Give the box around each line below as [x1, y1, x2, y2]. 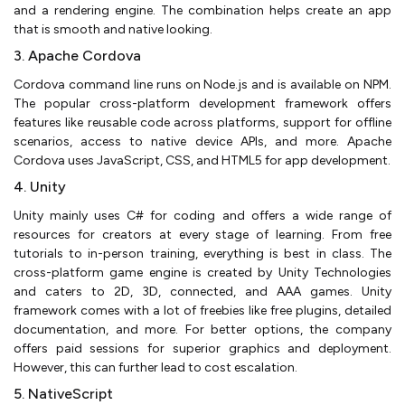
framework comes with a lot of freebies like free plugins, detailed [14, 302, 391, 318]
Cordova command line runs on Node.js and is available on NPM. [14, 76, 391, 92]
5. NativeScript [14, 384, 113, 402]
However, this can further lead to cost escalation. [14, 359, 297, 375]
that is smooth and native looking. [14, 21, 212, 37]
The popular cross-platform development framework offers [14, 95, 391, 111]
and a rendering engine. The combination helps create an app [14, 2, 391, 18]
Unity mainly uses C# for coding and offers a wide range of [14, 207, 391, 223]
